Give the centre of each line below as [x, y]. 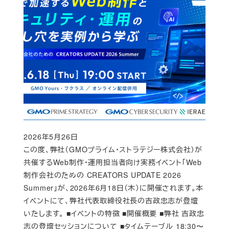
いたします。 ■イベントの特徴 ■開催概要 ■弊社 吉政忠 [114, 213]
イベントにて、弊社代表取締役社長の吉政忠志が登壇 [111, 201]
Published [41, 142]
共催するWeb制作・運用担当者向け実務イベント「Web [113, 162]
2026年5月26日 [51, 137]
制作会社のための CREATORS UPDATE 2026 [102, 175]
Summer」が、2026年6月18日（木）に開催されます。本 [114, 188]
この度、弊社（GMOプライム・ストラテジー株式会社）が [113, 150]
